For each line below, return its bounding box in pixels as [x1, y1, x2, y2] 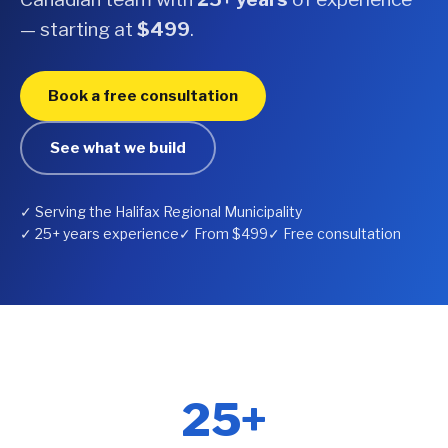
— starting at [20, 18, 137, 41]
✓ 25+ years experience [20, 225, 179, 242]
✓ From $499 [179, 225, 268, 242]
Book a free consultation [48, 87, 238, 105]
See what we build [50, 139, 186, 157]
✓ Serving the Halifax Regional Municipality [20, 203, 302, 220]
